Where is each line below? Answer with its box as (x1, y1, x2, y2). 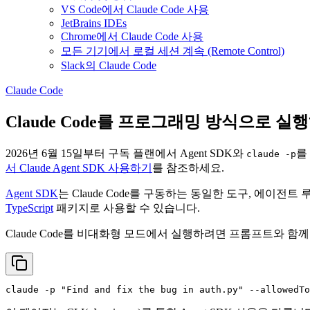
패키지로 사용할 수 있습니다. (53, 202, 200, 215)
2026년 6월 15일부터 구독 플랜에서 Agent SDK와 (6, 147, 246, 160)
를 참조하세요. (152, 162, 224, 174)
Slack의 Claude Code (61, 60, 156, 72)
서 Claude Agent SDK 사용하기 (6, 162, 152, 174)
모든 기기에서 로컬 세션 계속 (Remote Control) (61, 45, 284, 57)
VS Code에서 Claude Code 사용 (61, 3, 209, 16)
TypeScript (6, 202, 53, 215)
